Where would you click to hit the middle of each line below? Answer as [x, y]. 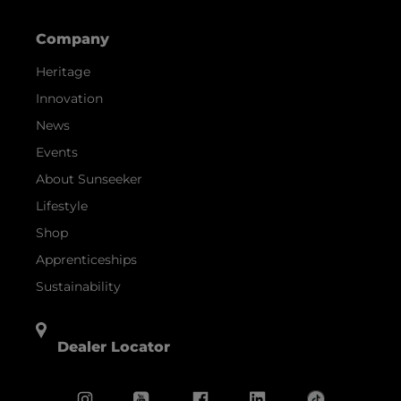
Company [73, 39]
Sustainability [78, 287]
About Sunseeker [89, 179]
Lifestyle [62, 206]
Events [57, 153]
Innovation [69, 99]
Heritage [63, 72]
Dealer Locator [114, 347]
